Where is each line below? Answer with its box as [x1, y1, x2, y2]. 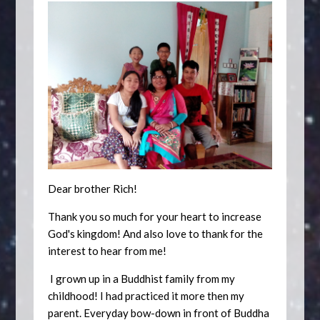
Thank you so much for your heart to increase [48, 209, 262, 223]
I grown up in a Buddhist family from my [48, 271, 236, 285]
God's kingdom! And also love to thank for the [48, 226, 264, 240]
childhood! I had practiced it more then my [48, 289, 245, 302]
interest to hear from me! [48, 244, 167, 257]
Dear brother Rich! [48, 181, 138, 195]
